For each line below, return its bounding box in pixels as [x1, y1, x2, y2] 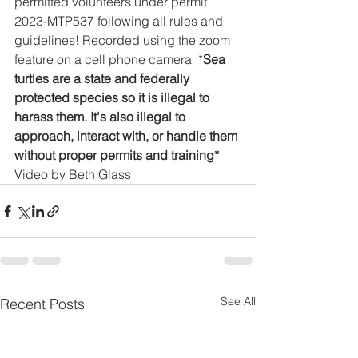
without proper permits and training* [14, 147, 219, 163]
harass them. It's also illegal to [14, 109, 189, 125]
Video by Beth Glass [14, 166, 131, 182]
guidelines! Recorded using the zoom [14, 32, 233, 48]
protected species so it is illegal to [14, 89, 213, 105]
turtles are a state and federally [14, 70, 193, 86]
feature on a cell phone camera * [14, 51, 203, 67]
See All [221, 294, 256, 308]
